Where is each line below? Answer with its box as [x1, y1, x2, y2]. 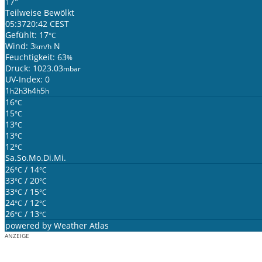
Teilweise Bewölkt [5, 7, 74, 19]
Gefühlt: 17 [5, 29, 49, 41]
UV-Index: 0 [5, 74, 50, 85]
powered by [5, 220, 54, 232]
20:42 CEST [26, 18, 69, 30]
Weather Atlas [54, 220, 109, 232]
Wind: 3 [5, 40, 35, 52]
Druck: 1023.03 [5, 63, 63, 74]
